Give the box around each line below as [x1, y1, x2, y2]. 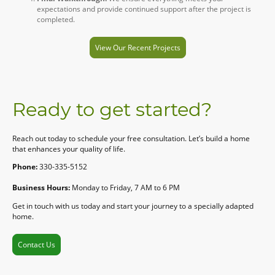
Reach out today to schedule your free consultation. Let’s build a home [12, 133, 250, 144]
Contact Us [18, 239, 55, 250]
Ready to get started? [12, 97, 217, 121]
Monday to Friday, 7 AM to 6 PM [70, 182, 182, 193]
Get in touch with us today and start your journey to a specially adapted [12, 200, 254, 211]
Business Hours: [12, 182, 70, 193]
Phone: [12, 161, 37, 172]
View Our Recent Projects [95, 42, 180, 53]
